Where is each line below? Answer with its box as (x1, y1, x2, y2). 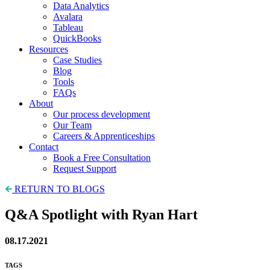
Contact (29, 142, 58, 152)
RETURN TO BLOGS (14, 184, 105, 194)
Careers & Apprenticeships (53, 131, 155, 141)
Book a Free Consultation (53, 152, 151, 163)
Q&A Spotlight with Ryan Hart (5, 206, 198, 222)
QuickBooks (53, 33, 101, 43)
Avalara (53, 11, 83, 22)
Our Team (53, 120, 92, 130)
